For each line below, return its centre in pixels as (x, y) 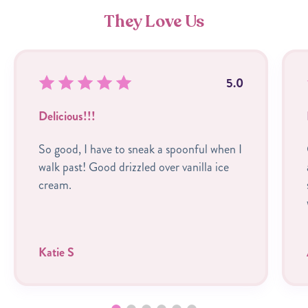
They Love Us (154, 21)
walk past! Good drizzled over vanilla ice (134, 167)
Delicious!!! (67, 116)
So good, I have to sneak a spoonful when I (140, 149)
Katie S (56, 252)
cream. (55, 185)
